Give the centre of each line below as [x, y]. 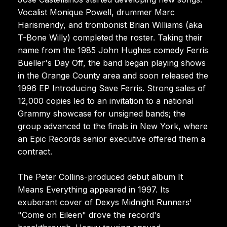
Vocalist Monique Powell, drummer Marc [96, 12]
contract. [35, 151]
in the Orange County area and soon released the [113, 75]
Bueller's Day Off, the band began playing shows [112, 63]
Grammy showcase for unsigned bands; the [102, 113]
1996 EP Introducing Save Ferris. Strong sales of [112, 88]
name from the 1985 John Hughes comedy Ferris [113, 50]
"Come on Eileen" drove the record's [89, 215]
